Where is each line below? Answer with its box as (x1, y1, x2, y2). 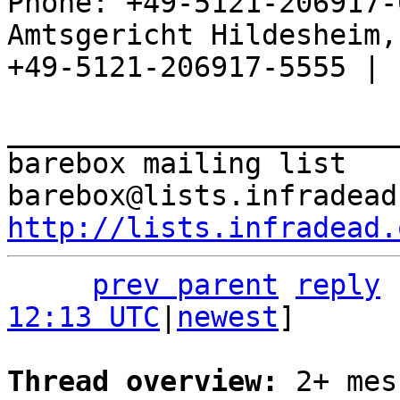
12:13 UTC (7, 301, 160, 333)
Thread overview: (7, 365, 296, 397)
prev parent (92, 269, 279, 301)
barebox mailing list (7, 147, 346, 179)
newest (177, 301, 279, 333)
